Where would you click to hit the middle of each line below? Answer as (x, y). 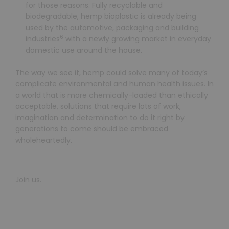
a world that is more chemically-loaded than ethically (112, 95)
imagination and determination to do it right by (100, 118)
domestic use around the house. (84, 50)
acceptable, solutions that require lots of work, (98, 107)
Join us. (29, 180)
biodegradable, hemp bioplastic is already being (111, 16)
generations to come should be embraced (92, 129)
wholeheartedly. (44, 140)
